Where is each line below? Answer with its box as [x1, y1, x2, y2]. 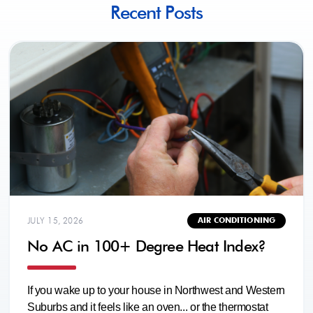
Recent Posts [110, 1, 203, 23]
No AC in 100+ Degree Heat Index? [27, 237, 266, 255]
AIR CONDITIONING [198, 215, 275, 225]
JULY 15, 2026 [27, 215, 84, 226]
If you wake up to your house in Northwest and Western [27, 284, 285, 296]
